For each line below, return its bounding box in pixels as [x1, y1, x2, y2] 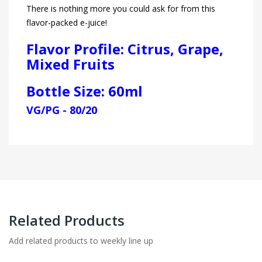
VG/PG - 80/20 [26, 103, 97, 118]
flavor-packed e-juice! [26, 17, 107, 29]
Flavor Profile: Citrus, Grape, [26, 39, 223, 59]
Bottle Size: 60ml [26, 81, 143, 101]
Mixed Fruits [26, 54, 115, 74]
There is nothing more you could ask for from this [26, 3, 215, 15]
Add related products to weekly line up [9, 235, 153, 247]
